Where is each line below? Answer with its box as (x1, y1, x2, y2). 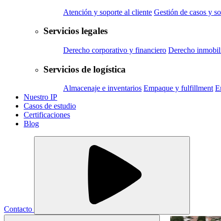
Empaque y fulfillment (144, 84, 213, 93)
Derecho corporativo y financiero (63, 45, 166, 54)
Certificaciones (24, 110, 70, 119)
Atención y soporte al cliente (63, 7, 152, 16)
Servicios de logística (43, 64, 126, 74)
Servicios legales (43, 26, 108, 37)
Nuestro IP (24, 93, 57, 102)
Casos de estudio (24, 102, 76, 110)
